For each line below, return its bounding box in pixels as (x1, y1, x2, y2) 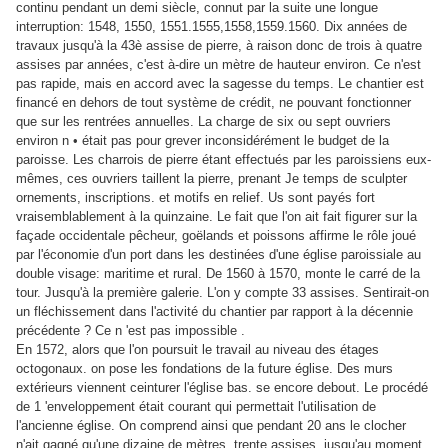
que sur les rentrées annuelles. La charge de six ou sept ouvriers (16, 114, 391, 130)
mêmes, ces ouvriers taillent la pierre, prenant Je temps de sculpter (16, 171, 407, 187)
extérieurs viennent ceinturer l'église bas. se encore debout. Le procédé (16, 380, 428, 396)
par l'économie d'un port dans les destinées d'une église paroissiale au (16, 247, 421, 263)
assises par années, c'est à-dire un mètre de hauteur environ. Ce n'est (16, 57, 421, 73)
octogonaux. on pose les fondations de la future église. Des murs (16, 361, 393, 377)
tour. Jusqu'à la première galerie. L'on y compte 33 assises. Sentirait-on (16, 285, 429, 301)
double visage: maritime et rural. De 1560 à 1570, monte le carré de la (16, 266, 420, 282)
